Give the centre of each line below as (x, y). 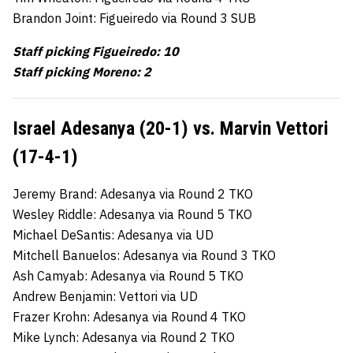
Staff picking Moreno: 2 (82, 71)
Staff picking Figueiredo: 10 (96, 51)
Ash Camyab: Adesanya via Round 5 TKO (128, 275)
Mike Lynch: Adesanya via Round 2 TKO (124, 337)
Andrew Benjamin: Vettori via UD (105, 296)
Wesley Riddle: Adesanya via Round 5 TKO (132, 214)
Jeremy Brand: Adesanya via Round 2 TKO (133, 193)
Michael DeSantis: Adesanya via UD (113, 234)
